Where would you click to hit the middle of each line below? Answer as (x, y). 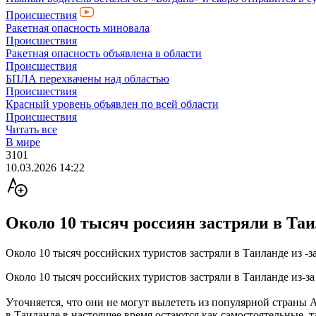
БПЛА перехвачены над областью (87, 79)
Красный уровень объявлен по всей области (112, 104)
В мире (23, 142)
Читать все (31, 129)
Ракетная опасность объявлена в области (104, 53)
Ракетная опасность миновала (78, 28)
